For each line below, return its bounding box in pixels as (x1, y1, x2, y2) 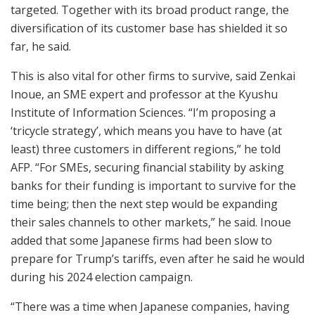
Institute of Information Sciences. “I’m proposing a (11, 105, 276, 121)
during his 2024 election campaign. (11, 269, 193, 285)
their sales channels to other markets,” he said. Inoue (11, 214, 291, 231)
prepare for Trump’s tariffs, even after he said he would (11, 251, 304, 267)
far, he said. (11, 39, 71, 55)
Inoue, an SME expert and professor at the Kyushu (11, 86, 278, 103)
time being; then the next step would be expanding (11, 196, 278, 212)
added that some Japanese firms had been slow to (11, 233, 272, 249)
